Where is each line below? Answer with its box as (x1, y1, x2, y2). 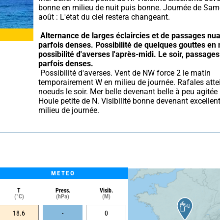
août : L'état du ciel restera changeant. (38, 12, 170, 22)
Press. (55, 187, 70, 194)
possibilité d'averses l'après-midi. (38, 49, 156, 59)
